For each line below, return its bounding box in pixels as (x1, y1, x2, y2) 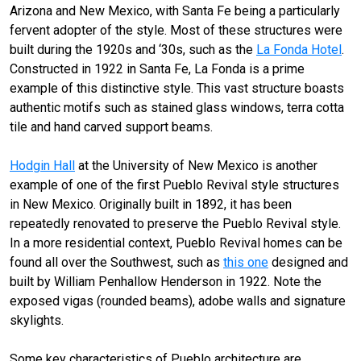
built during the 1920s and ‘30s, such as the (10, 42, 256, 58)
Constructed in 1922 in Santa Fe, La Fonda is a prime (10, 61, 305, 77)
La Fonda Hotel (256, 42, 342, 58)
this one (223, 255, 268, 271)
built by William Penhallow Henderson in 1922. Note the (10, 274, 322, 290)
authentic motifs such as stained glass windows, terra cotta (10, 100, 344, 116)
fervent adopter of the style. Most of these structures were (10, 23, 342, 39)
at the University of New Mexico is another (75, 158, 317, 174)
